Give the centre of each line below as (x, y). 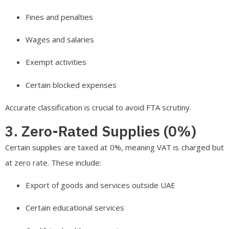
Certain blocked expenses (71, 85)
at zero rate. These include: (53, 162)
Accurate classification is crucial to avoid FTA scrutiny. (98, 108)
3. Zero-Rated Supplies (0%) (101, 131)
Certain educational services (75, 208)
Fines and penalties (59, 17)
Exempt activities (56, 62)
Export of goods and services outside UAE (100, 185)
